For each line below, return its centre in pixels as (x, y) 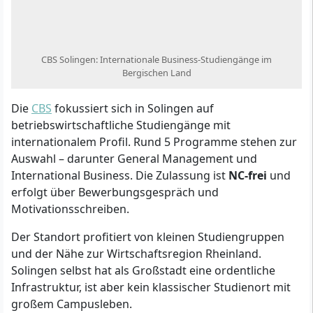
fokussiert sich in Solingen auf (133, 109)
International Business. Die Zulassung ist (120, 176)
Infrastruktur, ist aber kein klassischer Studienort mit (151, 287)
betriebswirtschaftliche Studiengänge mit (121, 125)
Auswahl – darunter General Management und (134, 159)
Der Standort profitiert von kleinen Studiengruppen (148, 237)
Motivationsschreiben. (70, 209)
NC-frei (248, 176)
